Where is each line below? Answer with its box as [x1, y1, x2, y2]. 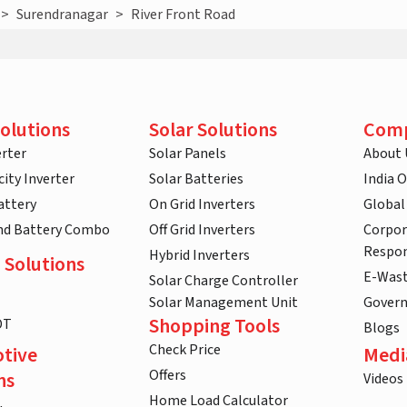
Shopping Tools [149, 312, 280, 342]
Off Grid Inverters [149, 220, 255, 241]
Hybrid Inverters [149, 245, 250, 266]
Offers [149, 365, 186, 386]
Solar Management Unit [149, 293, 298, 313]
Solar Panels [149, 144, 226, 164]
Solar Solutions [149, 115, 277, 145]
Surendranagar [16, 5, 109, 25]
